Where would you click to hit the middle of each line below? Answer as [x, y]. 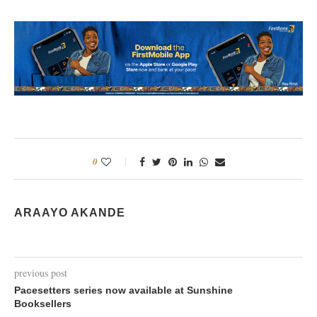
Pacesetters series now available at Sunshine [123, 290]
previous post [41, 273]
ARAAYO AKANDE [70, 213]
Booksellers [43, 304]
